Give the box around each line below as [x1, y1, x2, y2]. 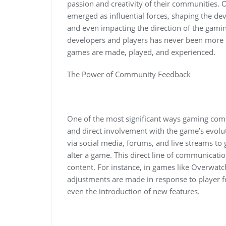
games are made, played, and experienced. [67, 46, 215, 57]
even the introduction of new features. [67, 186, 200, 196]
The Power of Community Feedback [67, 69, 191, 79]
